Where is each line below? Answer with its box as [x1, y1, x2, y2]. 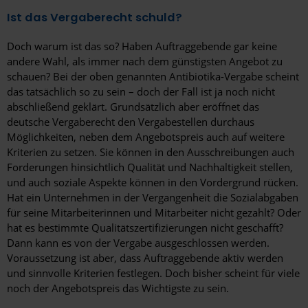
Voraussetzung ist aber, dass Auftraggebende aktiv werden [7, 251, 283, 265]
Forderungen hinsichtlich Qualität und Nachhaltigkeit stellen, [7, 160, 293, 175]
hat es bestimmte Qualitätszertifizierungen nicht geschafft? [7, 221, 283, 235]
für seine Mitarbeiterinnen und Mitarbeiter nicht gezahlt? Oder [7, 206, 301, 220]
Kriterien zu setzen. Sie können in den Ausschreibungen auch [7, 145, 294, 159]
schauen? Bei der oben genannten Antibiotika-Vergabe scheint [7, 69, 299, 84]
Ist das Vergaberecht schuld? [7, 10, 182, 26]
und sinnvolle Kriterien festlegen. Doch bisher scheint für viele [7, 266, 300, 280]
